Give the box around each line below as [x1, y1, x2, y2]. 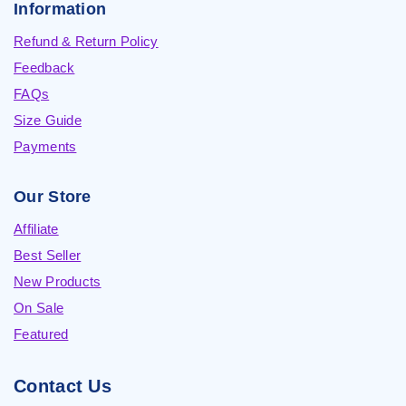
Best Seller [14, 247, 82, 263]
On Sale [14, 300, 64, 315]
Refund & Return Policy [14, 34, 159, 49]
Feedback [14, 60, 75, 75]
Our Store [14, 188, 92, 206]
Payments [14, 139, 77, 154]
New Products [14, 274, 101, 289]
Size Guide [14, 112, 82, 128]
